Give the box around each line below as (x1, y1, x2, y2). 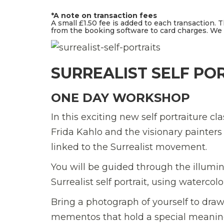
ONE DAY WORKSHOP (51, 90, 190, 105)
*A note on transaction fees (51, 10, 157, 20)
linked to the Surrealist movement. (51, 141, 207, 152)
